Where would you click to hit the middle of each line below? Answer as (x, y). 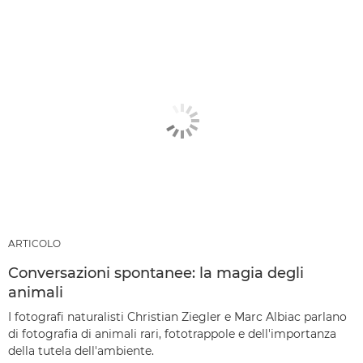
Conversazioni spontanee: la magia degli (156, 273)
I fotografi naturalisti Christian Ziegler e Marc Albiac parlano (177, 316)
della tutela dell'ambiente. (81, 350)
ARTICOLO (34, 243)
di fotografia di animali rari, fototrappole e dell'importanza (172, 333)
